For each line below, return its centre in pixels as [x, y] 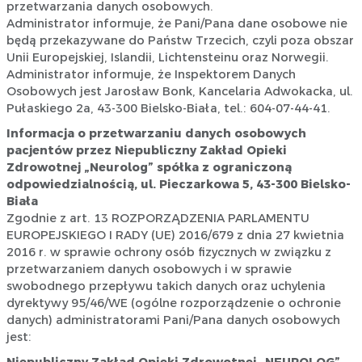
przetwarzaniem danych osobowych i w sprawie [149, 269]
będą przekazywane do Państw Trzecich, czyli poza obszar [180, 41]
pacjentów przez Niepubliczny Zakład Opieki [146, 151]
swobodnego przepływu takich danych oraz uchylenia [166, 286]
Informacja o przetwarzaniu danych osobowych [156, 134]
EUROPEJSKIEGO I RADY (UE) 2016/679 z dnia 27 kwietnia [175, 236]
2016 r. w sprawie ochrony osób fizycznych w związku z [168, 253]
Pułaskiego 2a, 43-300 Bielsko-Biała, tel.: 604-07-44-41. [168, 109]
